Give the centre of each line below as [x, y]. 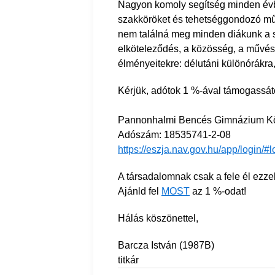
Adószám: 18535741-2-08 [174, 135]
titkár [128, 260]
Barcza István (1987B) [166, 246]
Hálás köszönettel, [158, 219]
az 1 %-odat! [218, 192]
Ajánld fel [140, 192]
